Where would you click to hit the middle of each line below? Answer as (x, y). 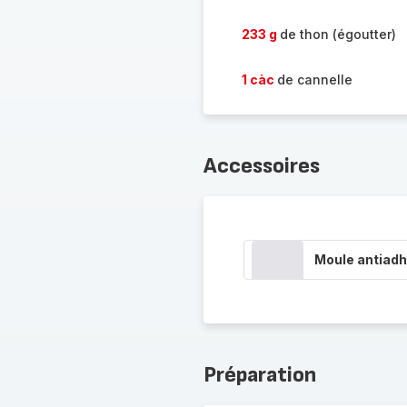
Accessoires (261, 166)
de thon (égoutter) (338, 34)
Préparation (259, 375)
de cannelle (314, 79)
